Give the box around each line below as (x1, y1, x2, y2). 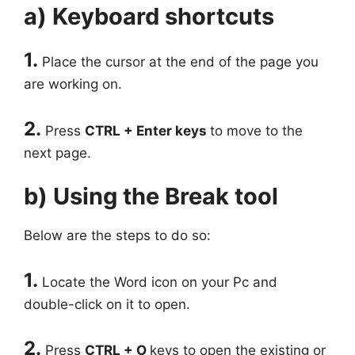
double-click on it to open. (24, 296, 190, 312)
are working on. (24, 76, 122, 93)
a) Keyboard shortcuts (24, 2, 274, 31)
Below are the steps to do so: (24, 227, 211, 244)
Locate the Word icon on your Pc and (42, 273, 277, 290)
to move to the (210, 122, 303, 139)
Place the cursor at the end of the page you (42, 54, 319, 71)
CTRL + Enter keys (85, 122, 210, 139)
